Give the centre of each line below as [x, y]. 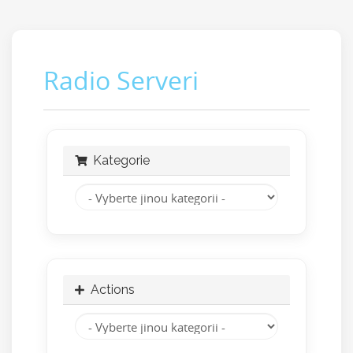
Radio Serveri [121, 80]
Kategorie [118, 160]
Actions [110, 290]
